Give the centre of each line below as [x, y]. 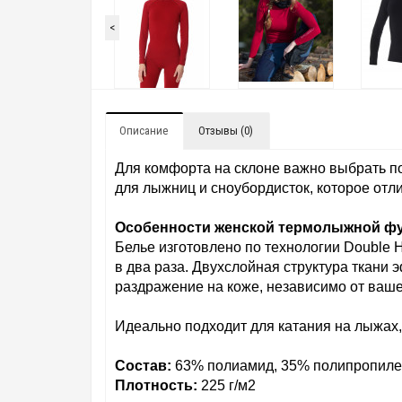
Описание [144, 131]
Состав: [143, 366]
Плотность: [156, 385]
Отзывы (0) [226, 131]
